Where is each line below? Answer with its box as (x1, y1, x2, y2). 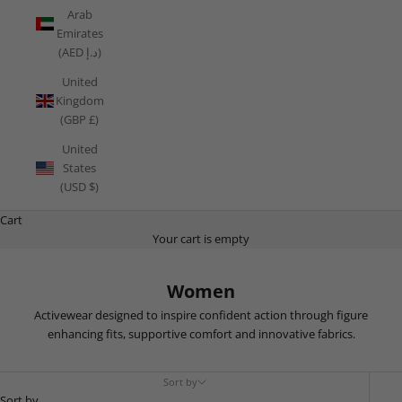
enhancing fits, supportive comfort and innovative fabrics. (47, 325, 355, 342)
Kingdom (55, 92, 104, 109)
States (63, 159, 96, 176)
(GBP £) (60, 110, 99, 127)
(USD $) (60, 178, 99, 195)
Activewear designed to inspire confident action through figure (34, 306, 368, 323)
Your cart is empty (153, 230, 249, 247)
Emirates (56, 24, 103, 41)
